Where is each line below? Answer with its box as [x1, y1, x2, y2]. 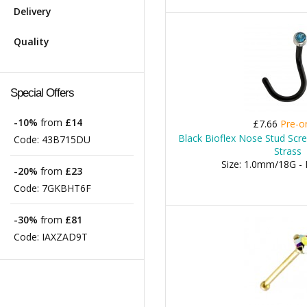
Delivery [14, 5, 51, 18]
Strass [274, 145, 302, 158]
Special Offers [10, 86, 74, 99]
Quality [14, 35, 49, 48]
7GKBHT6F [42, 182, 91, 195]
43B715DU [42, 133, 90, 146]
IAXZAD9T [42, 230, 88, 243]
